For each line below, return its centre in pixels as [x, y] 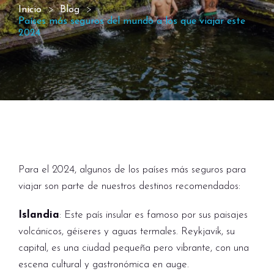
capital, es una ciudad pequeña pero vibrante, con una [134, 248]
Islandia [39, 215]
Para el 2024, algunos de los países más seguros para [132, 170]
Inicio [30, 10]
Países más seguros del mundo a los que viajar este [132, 21]
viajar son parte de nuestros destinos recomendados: [129, 186]
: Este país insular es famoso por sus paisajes [154, 215]
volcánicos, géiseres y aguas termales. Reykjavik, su [127, 231]
